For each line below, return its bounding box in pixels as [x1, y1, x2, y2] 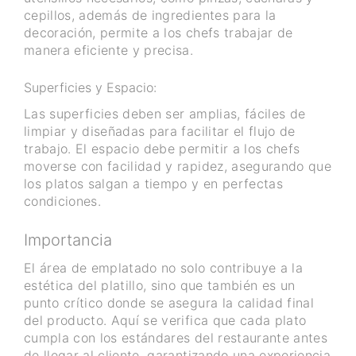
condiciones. [24, 193, 102, 210]
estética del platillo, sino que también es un [24, 277, 296, 294]
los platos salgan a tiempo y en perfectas [24, 176, 283, 192]
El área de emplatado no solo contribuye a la [24, 260, 303, 277]
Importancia [24, 230, 112, 250]
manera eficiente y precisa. [24, 42, 194, 59]
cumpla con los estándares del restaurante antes [24, 330, 327, 346]
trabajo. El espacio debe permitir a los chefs [24, 141, 300, 157]
